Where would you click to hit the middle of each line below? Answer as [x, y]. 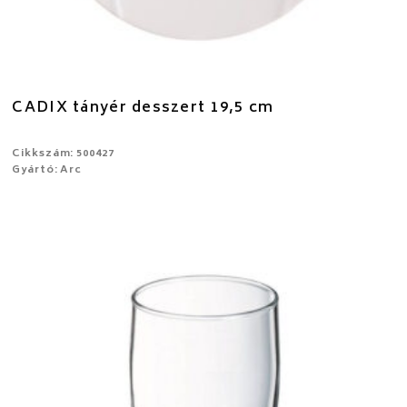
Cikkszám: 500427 [63, 154]
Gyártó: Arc [47, 170]
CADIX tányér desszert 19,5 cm [143, 108]
